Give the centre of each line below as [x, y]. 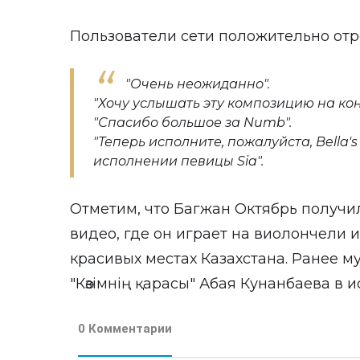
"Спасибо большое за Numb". [192, 123]
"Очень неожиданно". [198, 84]
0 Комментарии [125, 329]
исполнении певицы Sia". [178, 161]
